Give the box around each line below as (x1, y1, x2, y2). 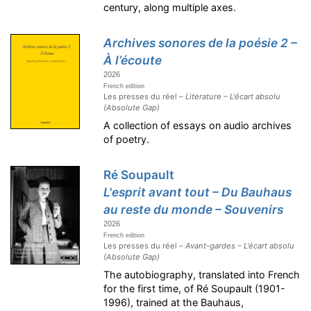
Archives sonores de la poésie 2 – (103, 35, 298, 50)
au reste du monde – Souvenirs (103, 202, 284, 217)
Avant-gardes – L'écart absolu (185, 241, 295, 251)
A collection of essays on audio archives (103, 119, 292, 131)
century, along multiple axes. (103, 1, 237, 13)
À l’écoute (103, 53, 162, 67)
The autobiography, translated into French (103, 269, 301, 280)
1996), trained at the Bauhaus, (103, 296, 244, 308)
